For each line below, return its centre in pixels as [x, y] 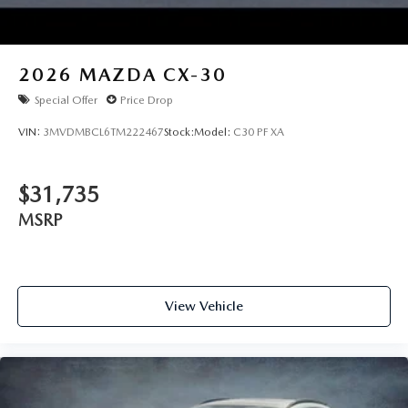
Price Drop [147, 100]
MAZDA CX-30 [153, 75]
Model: [214, 132]
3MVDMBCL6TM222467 [103, 132]
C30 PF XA [259, 132]
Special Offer [66, 100]
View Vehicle [204, 306]
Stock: [179, 132]
